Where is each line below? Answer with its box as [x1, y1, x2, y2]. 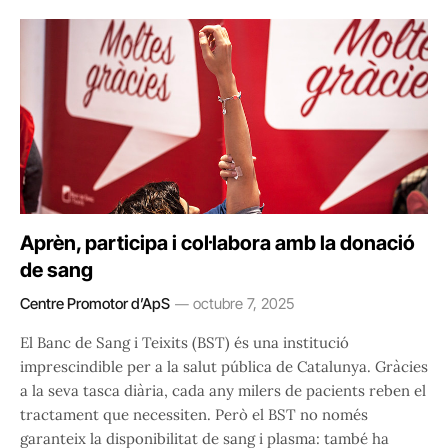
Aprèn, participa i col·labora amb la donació [20, 231, 415, 256]
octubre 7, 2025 [193, 294, 294, 314]
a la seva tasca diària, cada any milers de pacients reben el [20, 381, 426, 401]
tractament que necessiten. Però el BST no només [20, 405, 368, 425]
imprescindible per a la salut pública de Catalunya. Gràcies [20, 357, 428, 377]
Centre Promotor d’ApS [20, 294, 170, 314]
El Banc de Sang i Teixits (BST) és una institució [20, 333, 349, 353]
